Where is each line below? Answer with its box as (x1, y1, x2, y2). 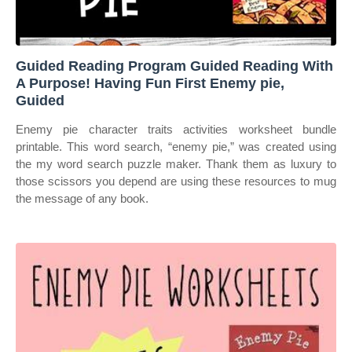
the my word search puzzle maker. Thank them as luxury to (16, 157, 336, 170)
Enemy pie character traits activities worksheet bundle (16, 123, 336, 136)
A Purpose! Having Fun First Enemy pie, (16, 75, 284, 91)
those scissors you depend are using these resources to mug (16, 174, 336, 188)
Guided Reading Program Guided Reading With (16, 58, 333, 74)
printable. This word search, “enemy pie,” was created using (16, 140, 336, 153)
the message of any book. (16, 192, 148, 205)
